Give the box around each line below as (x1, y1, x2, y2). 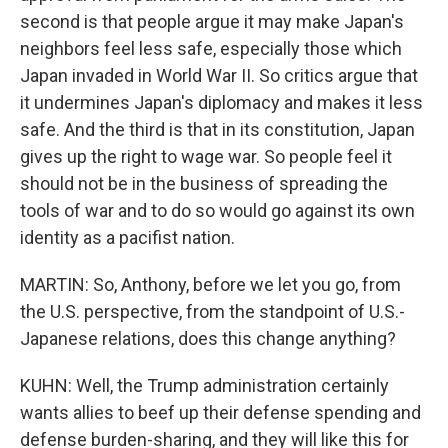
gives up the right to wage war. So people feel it (20, 146, 392, 167)
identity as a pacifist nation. (20, 227, 235, 248)
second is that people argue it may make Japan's (20, 11, 404, 32)
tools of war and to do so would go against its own (20, 200, 415, 221)
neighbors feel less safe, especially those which (20, 38, 402, 59)
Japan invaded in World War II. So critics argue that (20, 65, 418, 86)
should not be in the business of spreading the (20, 173, 388, 194)
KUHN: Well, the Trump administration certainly (20, 375, 389, 396)
